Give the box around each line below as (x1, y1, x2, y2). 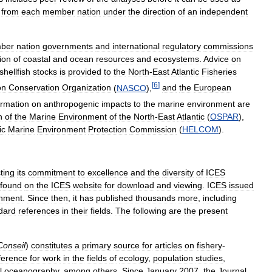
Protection (88, 124, 127, 134)
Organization (62, 83, 111, 93)
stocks (33, 66, 57, 76)
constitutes (31, 240, 72, 250)
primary (82, 240, 111, 250)
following (133, 205, 166, 216)
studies (195, 253, 223, 263)
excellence (87, 167, 128, 177)
